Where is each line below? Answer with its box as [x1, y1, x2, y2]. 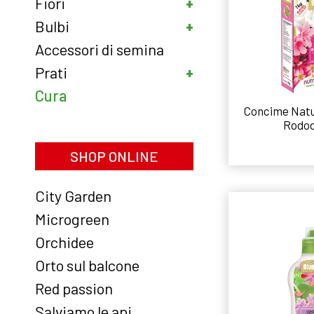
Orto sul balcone [35, 256, 139, 274]
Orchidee [35, 233, 94, 251]
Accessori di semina [35, 40, 164, 58]
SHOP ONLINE [70, 148, 159, 165]
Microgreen [35, 210, 109, 228]
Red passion [35, 279, 113, 297]
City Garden [35, 186, 111, 205]
